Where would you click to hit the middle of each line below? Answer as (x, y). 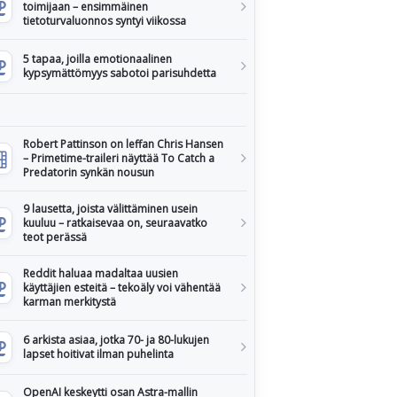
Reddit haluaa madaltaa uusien (101, 273)
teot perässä (55, 237)
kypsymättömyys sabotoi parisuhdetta (120, 73)
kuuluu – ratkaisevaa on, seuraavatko (115, 223)
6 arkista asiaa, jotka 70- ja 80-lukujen (116, 340)
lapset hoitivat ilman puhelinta (98, 354)
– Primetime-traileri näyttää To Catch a (119, 158)
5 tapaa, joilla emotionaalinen (97, 59)
